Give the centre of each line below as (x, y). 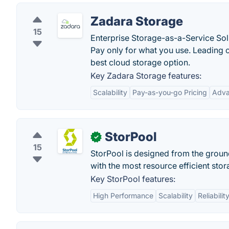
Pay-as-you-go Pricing (170, 92)
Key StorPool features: (133, 179)
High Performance (123, 196)
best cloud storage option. (140, 62)
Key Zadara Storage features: (146, 76)
